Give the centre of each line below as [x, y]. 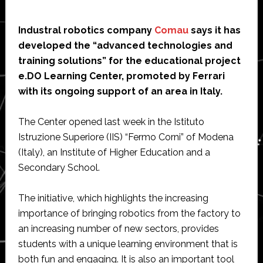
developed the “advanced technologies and [125, 45]
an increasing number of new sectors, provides [118, 228]
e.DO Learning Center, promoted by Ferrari [121, 76]
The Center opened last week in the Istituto [111, 122]
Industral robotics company [86, 30]
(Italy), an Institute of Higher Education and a [114, 152]
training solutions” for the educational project [129, 60]
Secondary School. [59, 167]
